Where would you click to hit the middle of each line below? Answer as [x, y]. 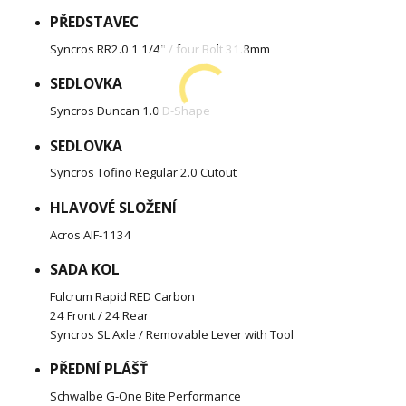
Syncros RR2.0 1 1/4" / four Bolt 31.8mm [160, 48]
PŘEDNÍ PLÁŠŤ [99, 369]
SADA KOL [85, 270]
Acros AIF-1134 [91, 234]
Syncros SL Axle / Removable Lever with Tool [172, 334]
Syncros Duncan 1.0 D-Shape [130, 111]
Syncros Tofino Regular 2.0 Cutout [143, 173]
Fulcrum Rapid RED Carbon [122, 296]
